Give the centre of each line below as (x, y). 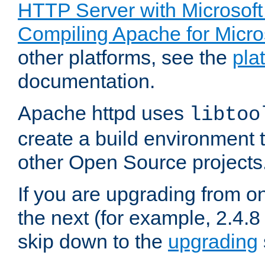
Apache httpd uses (104, 113)
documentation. (86, 81)
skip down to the (93, 242)
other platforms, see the (125, 58)
